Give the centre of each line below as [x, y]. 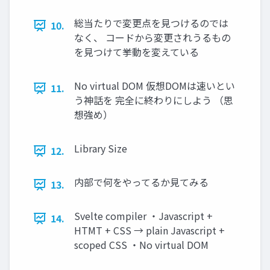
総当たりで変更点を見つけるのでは [151, 23]
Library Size [101, 149]
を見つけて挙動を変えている [137, 52]
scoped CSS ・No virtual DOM [141, 245]
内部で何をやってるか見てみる [141, 182]
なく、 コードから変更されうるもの [152, 38]
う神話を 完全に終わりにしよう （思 [154, 100]
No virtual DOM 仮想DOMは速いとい [155, 86]
